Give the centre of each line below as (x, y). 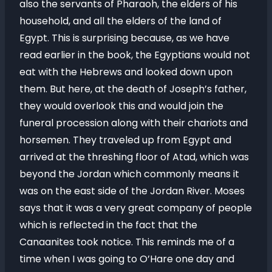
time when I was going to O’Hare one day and (127, 259)
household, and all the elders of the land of (121, 21)
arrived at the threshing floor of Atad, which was (134, 157)
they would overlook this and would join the (121, 106)
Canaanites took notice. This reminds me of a (127, 242)
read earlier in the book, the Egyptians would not (135, 55)
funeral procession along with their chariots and (134, 123)
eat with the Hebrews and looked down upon (126, 72)
